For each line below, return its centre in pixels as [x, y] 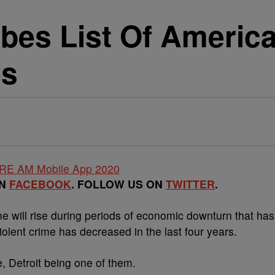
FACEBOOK [40, 184]
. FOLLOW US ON [118, 184]
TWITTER [190, 184]
